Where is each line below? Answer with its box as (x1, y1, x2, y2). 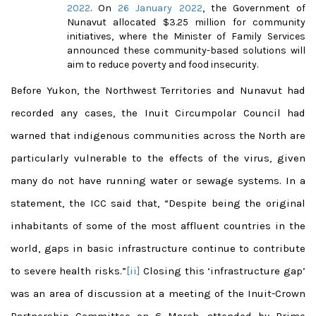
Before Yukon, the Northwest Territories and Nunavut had (11, 83, 305, 97)
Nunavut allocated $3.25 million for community (67, 16, 305, 28)
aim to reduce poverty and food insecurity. (67, 58, 258, 71)
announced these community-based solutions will (67, 44, 305, 56)
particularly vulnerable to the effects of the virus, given (11, 151, 305, 164)
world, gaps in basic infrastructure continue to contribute (11, 241, 305, 255)
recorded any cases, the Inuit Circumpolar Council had (11, 106, 305, 119)
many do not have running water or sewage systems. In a (11, 174, 305, 187)
